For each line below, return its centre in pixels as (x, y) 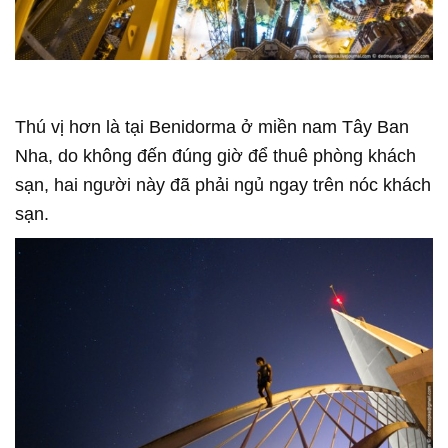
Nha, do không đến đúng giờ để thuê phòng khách (215, 155)
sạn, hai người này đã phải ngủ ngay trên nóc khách (223, 184)
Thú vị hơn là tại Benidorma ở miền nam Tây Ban (212, 126)
